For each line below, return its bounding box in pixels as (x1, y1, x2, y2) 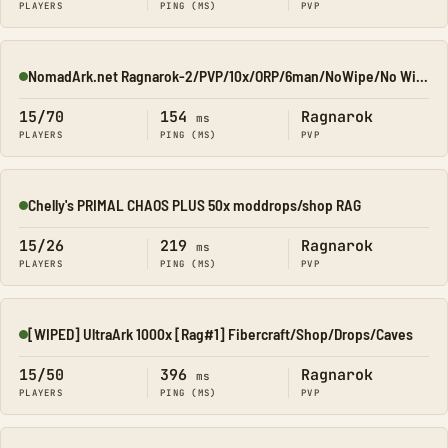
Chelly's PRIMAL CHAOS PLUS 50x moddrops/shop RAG (28, 195, 361, 214)
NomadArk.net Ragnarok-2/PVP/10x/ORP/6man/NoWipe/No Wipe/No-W (416, 66, 428, 85)
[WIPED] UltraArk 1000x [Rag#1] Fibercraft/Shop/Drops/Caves (28, 324, 413, 343)
